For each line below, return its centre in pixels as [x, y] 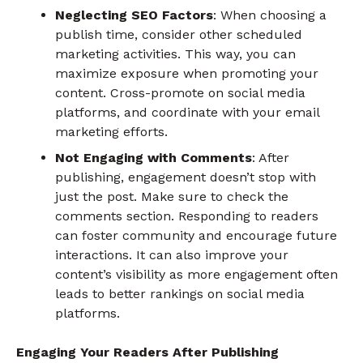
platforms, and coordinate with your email [187, 112]
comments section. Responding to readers [187, 216]
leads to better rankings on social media [180, 293]
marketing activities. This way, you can [175, 53]
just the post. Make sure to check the [172, 196]
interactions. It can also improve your [172, 254]
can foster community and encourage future [196, 235]
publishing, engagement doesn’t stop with [186, 177]
